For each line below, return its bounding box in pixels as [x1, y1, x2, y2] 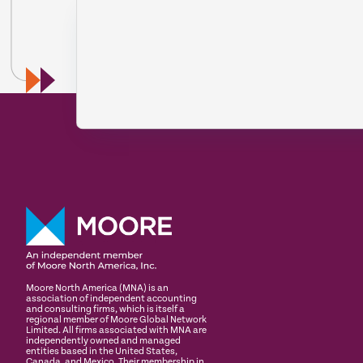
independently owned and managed [26, 335, 181, 346]
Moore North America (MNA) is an [26, 282, 169, 293]
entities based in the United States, [26, 345, 177, 357]
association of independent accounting [26, 293, 197, 304]
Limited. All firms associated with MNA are [26, 324, 207, 335]
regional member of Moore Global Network [26, 314, 207, 325]
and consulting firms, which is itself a [26, 303, 185, 314]
